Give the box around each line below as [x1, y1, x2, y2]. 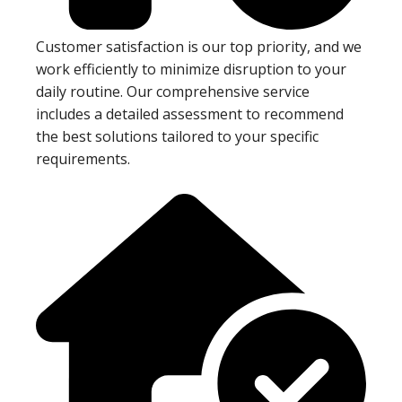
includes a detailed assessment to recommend [36, 103, 344, 124]
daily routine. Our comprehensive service [36, 81, 310, 101]
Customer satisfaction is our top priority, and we [36, 36, 362, 57]
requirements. [36, 148, 130, 169]
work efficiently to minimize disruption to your [36, 58, 346, 79]
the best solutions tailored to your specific [36, 126, 319, 146]
